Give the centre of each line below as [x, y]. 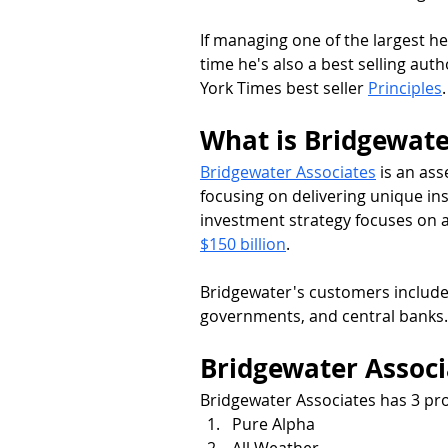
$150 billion [243, 243]
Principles [405, 87]
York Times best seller [284, 87]
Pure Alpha [273, 423]
